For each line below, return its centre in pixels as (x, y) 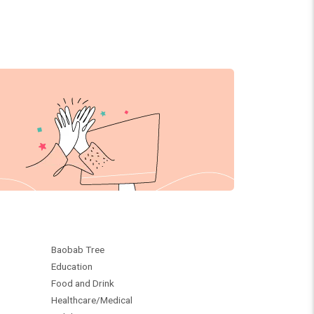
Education (72, 266)
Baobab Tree (78, 250)
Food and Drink (83, 283)
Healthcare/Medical (92, 300)
